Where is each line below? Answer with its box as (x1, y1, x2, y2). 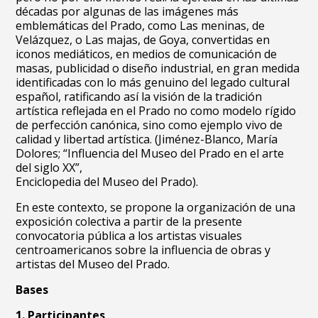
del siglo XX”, (16, 160, 83, 175)
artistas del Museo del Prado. (16, 256, 170, 272)
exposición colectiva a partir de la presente (16, 214, 243, 229)
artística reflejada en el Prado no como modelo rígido (16, 103, 297, 119)
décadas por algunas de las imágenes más (16, 4, 239, 19)
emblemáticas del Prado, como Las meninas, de (16, 18, 265, 33)
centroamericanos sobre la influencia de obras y (16, 242, 271, 258)
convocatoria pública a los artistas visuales (16, 228, 243, 243)
